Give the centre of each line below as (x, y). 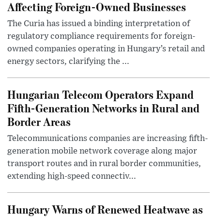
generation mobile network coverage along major (102, 151)
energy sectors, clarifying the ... (68, 62)
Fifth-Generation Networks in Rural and (103, 108)
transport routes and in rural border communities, (104, 164)
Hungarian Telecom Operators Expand (101, 94)
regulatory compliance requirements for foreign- (101, 37)
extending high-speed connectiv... (72, 177)
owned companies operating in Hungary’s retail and (106, 49)
